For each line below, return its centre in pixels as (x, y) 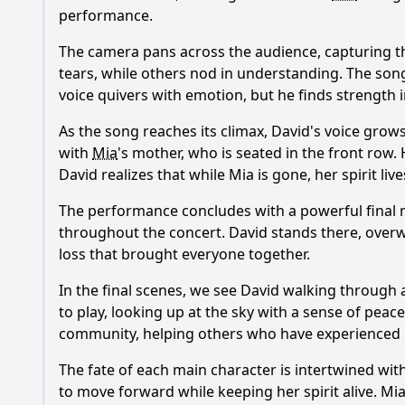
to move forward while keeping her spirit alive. (220, 391)
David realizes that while (144, 174)
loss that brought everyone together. (184, 254)
